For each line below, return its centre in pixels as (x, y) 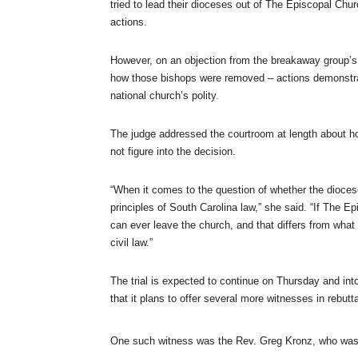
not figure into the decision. (175, 151)
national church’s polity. (165, 95)
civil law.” (131, 242)
